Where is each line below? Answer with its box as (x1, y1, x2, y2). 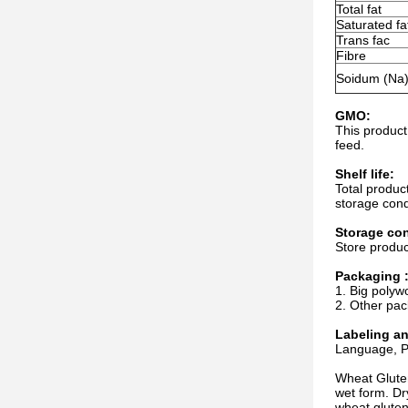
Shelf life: (335, 167, 394, 181)
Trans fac (336, 33, 390, 47)
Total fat (336, 2, 382, 16)
